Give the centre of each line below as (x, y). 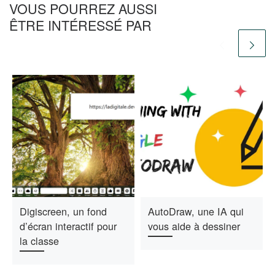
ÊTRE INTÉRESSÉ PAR (80, 25)
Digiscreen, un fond (63, 211)
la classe (39, 241)
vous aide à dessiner (194, 226)
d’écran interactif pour (68, 226)
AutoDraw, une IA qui (196, 211)
